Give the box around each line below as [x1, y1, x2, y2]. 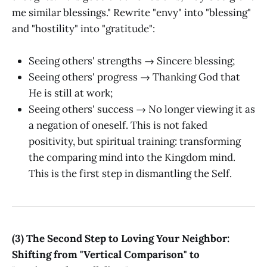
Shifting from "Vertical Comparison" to [12, 248, 200, 262]
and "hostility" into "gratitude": [12, 21, 155, 35]
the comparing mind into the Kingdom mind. [29, 150, 235, 164]
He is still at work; [29, 86, 113, 100]
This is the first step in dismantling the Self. [29, 166, 232, 180]
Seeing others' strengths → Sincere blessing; [29, 54, 235, 67]
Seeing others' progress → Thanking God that [29, 70, 240, 83]
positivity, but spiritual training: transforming [29, 134, 241, 148]
